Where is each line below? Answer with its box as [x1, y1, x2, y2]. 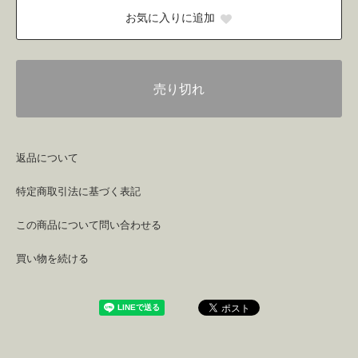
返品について [16, 151, 78, 164]
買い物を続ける [16, 252, 89, 265]
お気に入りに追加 [125, 11, 215, 24]
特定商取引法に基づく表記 [16, 185, 141, 197]
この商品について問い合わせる [16, 218, 161, 231]
